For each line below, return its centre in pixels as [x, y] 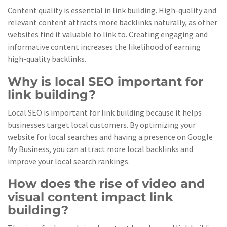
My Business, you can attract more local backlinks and [100, 149]
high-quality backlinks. [47, 59]
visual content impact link [90, 197]
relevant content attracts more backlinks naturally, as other [112, 22]
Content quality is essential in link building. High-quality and [112, 10]
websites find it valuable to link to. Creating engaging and [108, 34]
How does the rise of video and [106, 184]
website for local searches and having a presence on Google [110, 137]
